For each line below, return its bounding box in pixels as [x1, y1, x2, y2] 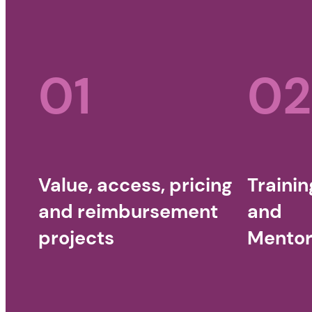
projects [38, 226, 115, 251]
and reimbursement [38, 199, 219, 224]
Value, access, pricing [38, 173, 233, 198]
